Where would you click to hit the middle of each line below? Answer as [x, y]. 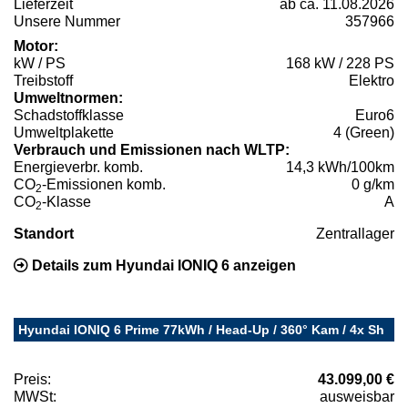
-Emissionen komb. [104, 185]
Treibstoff [43, 81]
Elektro [372, 81]
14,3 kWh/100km [340, 168]
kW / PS [40, 64]
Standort [44, 234]
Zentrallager [355, 234]
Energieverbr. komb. [78, 168]
